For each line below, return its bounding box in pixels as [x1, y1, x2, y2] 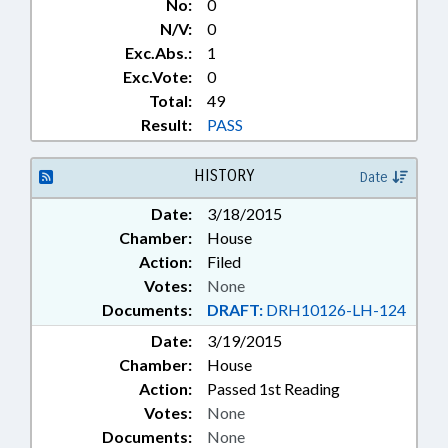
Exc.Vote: [123, 67, 192, 87]
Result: [141, 115, 192, 135]
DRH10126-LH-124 [263, 300, 406, 320]
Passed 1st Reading [207, 379, 340, 399]
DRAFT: [207, 300, 263, 320]
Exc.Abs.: [125, 43, 192, 63]
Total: [149, 91, 192, 111]
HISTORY [193, 166, 254, 186]
